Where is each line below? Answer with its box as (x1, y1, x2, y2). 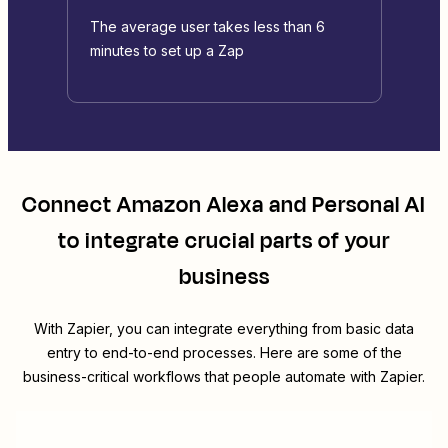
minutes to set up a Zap (89, 42, 244, 60)
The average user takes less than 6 (89, 18, 325, 36)
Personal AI (312, 189, 426, 222)
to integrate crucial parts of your (58, 225, 390, 258)
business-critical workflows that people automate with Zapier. (23, 368, 425, 386)
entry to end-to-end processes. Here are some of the (46, 344, 402, 362)
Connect (22, 189, 117, 222)
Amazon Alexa (117, 189, 264, 222)
